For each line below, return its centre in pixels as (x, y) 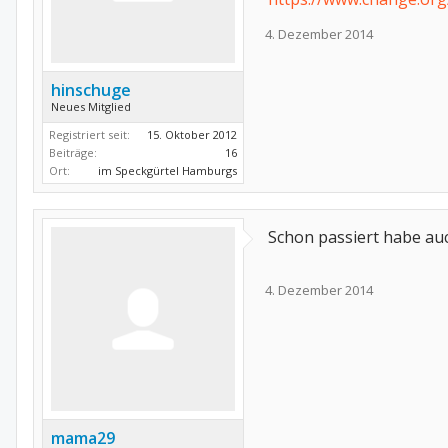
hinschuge (91, 90)
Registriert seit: (89, 134)
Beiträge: (73, 152)
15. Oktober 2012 (192, 134)
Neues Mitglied (91, 106)
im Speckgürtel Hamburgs (167, 170)
